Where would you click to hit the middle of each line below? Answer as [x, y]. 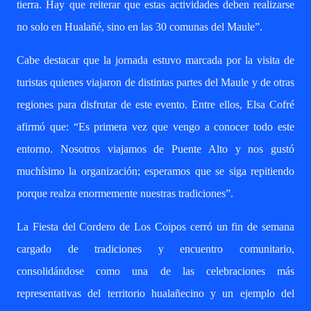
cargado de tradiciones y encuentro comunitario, [155, 249]
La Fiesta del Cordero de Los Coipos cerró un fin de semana [155, 227]
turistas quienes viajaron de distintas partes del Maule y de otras [155, 82]
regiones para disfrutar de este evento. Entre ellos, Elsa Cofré [155, 104]
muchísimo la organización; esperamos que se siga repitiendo [155, 171]
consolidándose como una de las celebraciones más [155, 271]
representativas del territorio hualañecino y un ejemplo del [155, 293]
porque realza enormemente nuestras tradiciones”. [125, 193]
